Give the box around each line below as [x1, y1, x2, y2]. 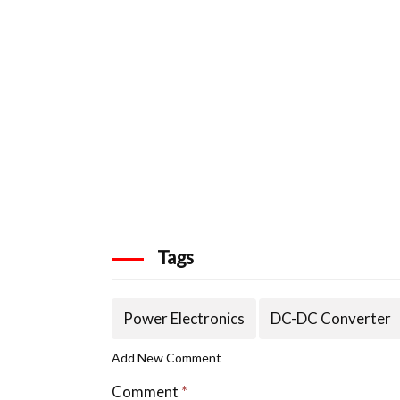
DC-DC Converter [271, 309, 392, 329]
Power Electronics [123, 309, 246, 329]
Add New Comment [112, 350, 222, 366]
